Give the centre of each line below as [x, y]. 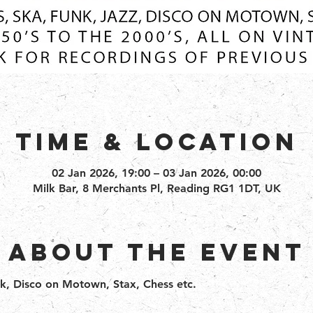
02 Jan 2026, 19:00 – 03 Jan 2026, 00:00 [156, 173]
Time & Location [156, 142]
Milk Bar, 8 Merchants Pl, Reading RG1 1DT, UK [156, 189]
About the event [156, 252]
